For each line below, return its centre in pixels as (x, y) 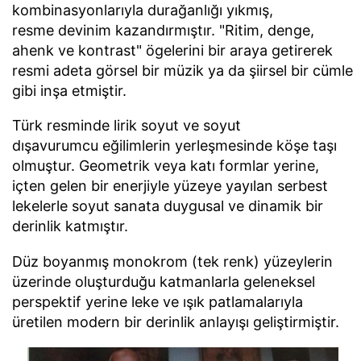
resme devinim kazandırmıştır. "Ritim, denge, (163, 30)
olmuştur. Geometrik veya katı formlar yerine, (166, 166)
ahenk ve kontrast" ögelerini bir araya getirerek (172, 50)
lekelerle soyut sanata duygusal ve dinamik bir (168, 206)
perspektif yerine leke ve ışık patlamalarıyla (158, 302)
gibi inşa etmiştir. (69, 90)
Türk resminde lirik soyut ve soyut (127, 126)
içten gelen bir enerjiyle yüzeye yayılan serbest (170, 186)
